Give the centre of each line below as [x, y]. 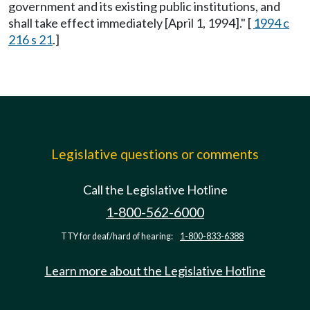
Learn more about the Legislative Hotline [155, 271]
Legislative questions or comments [155, 154]
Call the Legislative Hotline [155, 190]
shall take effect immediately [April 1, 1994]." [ [131, 23]
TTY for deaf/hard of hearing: [118, 236]
